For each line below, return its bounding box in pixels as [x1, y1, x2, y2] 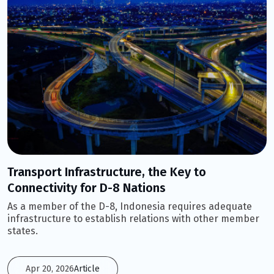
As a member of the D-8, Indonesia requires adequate [7, 201, 252, 213]
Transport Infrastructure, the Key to [7, 165, 206, 180]
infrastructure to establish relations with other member [7, 213, 259, 225]
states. [7, 225, 38, 237]
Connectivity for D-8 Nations [7, 180, 166, 196]
